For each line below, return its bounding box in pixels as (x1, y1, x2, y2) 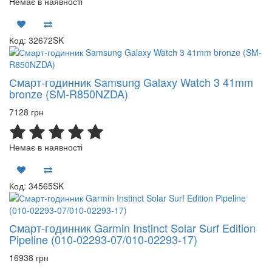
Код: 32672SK (9, 34, 64, 46)
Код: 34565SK (9, 180, 64, 192)
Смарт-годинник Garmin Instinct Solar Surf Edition (9, 220, 256, 236)
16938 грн (9, 251, 49, 263)
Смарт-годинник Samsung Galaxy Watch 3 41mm (9, 74, 253, 90)
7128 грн (9, 106, 44, 118)
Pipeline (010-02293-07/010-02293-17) (9, 231, 197, 247)
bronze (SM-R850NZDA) (9, 86, 128, 101)
